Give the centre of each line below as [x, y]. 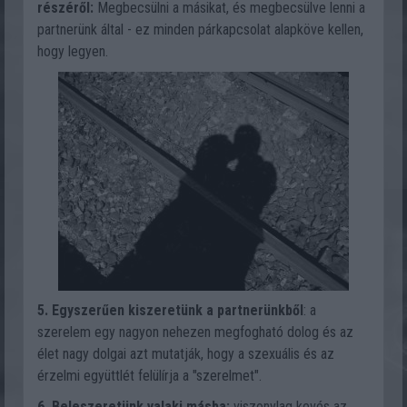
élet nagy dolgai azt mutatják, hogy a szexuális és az [186, 354]
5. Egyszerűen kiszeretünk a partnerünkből [170, 310]
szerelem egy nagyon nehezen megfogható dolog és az [195, 332]
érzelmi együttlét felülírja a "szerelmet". [149, 376]
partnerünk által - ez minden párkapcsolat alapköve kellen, [200, 30]
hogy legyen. [73, 51]
